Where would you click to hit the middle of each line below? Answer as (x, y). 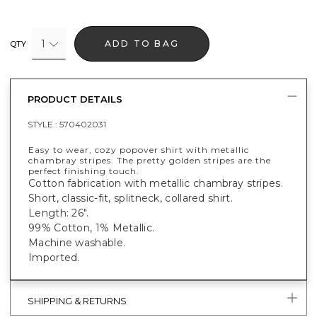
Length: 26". (59, 213)
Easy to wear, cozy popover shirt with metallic (139, 149)
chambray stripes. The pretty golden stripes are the (150, 160)
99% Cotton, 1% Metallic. (92, 227)
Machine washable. (77, 242)
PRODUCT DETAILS (75, 99)
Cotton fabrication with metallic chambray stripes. (156, 183)
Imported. (54, 257)
